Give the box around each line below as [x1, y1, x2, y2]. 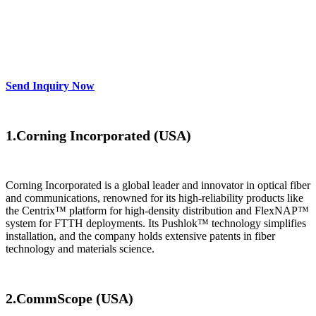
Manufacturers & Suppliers [6, 8, 305, 37]
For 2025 [6, 37, 102, 66]
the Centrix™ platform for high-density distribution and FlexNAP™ [6, 204, 309, 217]
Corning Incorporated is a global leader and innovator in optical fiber [6, 178, 310, 191]
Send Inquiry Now [6, 79, 95, 92]
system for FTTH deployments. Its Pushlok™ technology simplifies [6, 217, 306, 229]
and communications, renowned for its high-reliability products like [6, 191, 303, 204]
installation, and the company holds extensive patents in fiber [6, 229, 275, 242]
